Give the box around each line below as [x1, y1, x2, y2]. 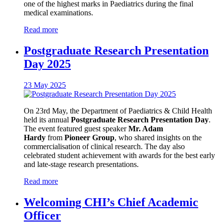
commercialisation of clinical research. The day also [24, 142, 185, 151]
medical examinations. [24, 8, 93, 17]
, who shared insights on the [114, 133, 202, 142]
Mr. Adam [128, 124, 163, 133]
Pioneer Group [64, 133, 114, 142]
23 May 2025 [24, 80, 66, 89]
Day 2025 [24, 57, 71, 70]
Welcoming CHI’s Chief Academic [24, 195, 198, 209]
